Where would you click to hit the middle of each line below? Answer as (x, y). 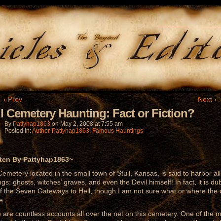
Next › (207, 99)
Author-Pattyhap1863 (61, 131)
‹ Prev (13, 99)
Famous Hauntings (118, 131)
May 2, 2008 (77, 124)
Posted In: (18, 131)
